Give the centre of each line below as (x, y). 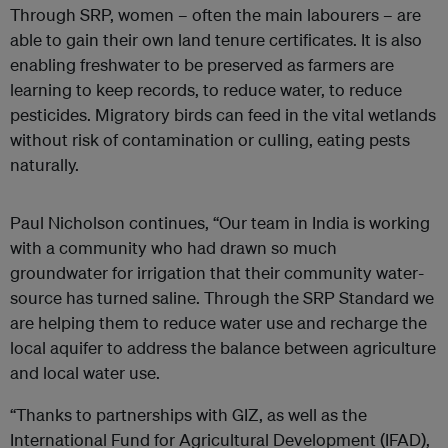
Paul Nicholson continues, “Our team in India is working (220, 222)
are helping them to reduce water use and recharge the (218, 322)
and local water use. (87, 372)
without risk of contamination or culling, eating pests (210, 139)
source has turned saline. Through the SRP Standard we (222, 297)
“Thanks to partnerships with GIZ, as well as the (188, 414)
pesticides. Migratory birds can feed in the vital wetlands (223, 114)
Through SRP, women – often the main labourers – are (215, 14)
